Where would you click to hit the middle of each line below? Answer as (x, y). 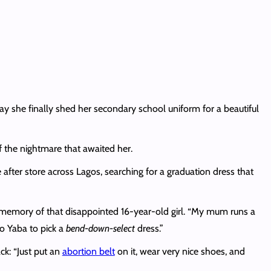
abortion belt (88, 251)
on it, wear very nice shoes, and (180, 251)
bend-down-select (100, 228)
